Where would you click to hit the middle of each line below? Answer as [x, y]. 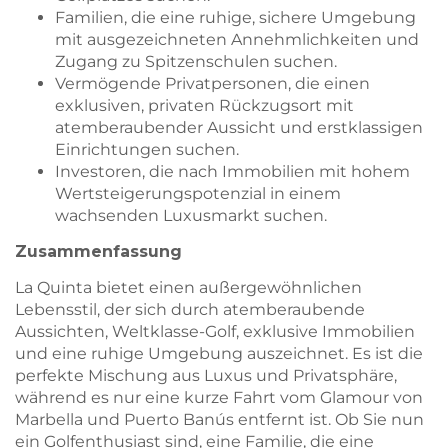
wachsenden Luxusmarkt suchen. [191, 215]
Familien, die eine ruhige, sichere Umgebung [235, 17]
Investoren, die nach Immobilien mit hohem [232, 171]
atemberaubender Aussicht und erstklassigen [239, 127]
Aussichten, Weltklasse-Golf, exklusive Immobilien [215, 332]
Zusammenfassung [98, 251]
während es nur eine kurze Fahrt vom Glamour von [219, 398]
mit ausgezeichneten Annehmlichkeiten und [237, 39]
